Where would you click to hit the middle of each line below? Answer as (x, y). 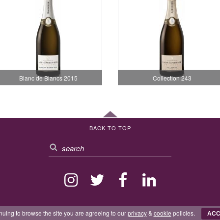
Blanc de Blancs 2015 (48, 78)
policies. (184, 213)
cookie (162, 213)
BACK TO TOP (110, 128)
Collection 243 (172, 78)
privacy (137, 213)
